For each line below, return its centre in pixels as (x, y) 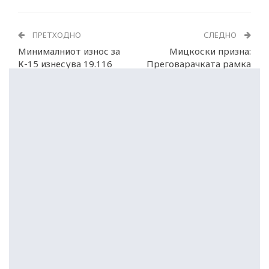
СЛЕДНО (221, 35)
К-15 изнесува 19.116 (65, 64)
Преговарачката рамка (199, 64)
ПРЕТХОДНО (56, 35)
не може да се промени (199, 77)
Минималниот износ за (69, 51)
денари (34, 77)
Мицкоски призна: (210, 51)
